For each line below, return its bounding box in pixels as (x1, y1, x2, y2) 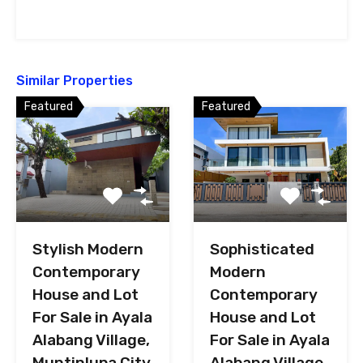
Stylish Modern (32, 239, 143, 258)
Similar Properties (16, 72, 133, 88)
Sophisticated (210, 239, 314, 258)
